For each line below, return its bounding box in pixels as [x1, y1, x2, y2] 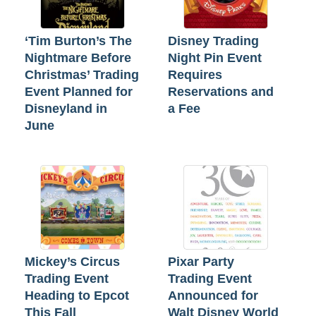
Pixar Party [168, 254, 234, 269]
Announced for [168, 288, 258, 303]
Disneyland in [25, 101, 107, 116]
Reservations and [168, 84, 274, 99]
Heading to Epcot [25, 288, 129, 303]
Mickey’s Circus [25, 254, 120, 269]
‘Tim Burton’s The [25, 33, 132, 48]
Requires [168, 67, 222, 82]
